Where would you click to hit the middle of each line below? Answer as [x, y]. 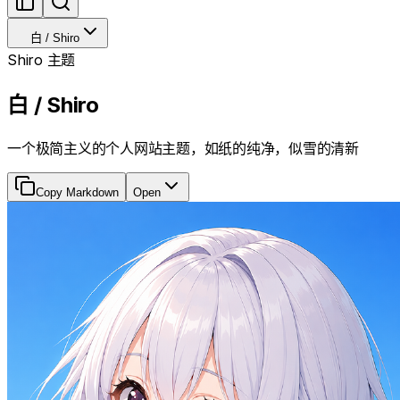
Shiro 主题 [41, 59]
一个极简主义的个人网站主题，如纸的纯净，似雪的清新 [183, 148]
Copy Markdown [77, 192]
